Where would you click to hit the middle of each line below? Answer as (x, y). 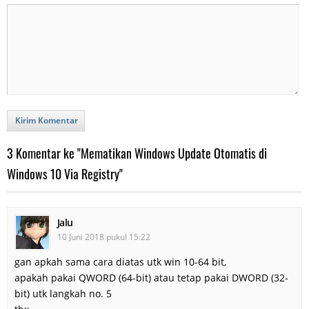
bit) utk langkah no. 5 (63, 293)
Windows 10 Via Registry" (65, 173)
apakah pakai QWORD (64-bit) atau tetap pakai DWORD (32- (151, 277)
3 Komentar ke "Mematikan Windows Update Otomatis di (137, 153)
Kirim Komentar (47, 120)
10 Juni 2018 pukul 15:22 (104, 237)
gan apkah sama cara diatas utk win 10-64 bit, (120, 261)
